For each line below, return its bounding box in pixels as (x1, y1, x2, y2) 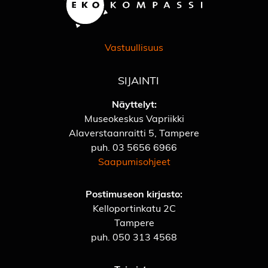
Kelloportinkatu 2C (92, 202, 176, 215)
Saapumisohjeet (98, 155, 170, 168)
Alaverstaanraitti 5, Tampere (69, 126, 199, 139)
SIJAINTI (114, 72, 159, 88)
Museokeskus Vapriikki (84, 112, 184, 125)
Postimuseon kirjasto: (86, 187, 182, 200)
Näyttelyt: (111, 98, 157, 111)
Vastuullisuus (105, 41, 163, 54)
